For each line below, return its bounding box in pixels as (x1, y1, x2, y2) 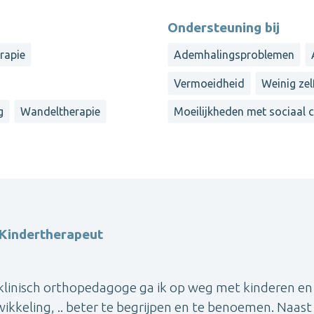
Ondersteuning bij (168, 20, 280, 36)
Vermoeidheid (174, 76, 245, 90)
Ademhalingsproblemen (174, 48, 294, 62)
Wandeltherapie (20, 105, 101, 118)
